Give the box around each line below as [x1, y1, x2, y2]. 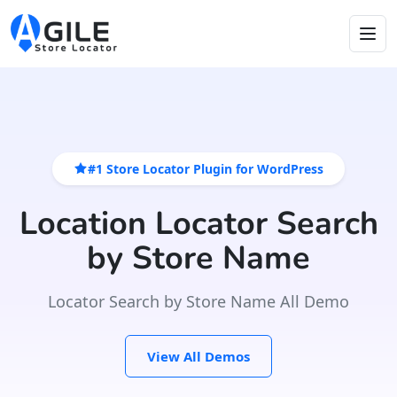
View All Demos [147, 346, 250, 365]
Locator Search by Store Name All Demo [48, 290, 349, 312]
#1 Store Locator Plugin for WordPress [88, 160, 323, 177]
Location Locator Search [19, 201, 378, 245]
